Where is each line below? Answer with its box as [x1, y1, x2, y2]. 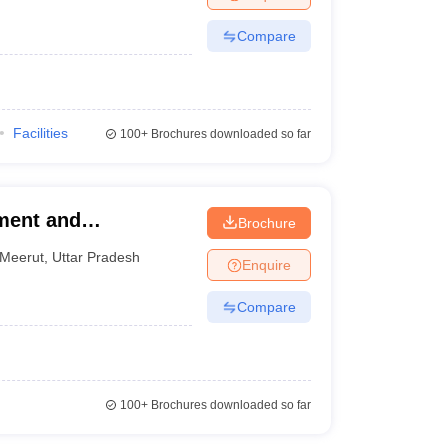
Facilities [12, 125, 68, 141]
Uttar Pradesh [52, 248, 141, 265]
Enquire [241, 256, 291, 273]
